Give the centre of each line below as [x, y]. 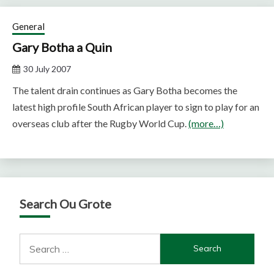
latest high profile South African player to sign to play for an [136, 106]
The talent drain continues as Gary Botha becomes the [125, 90]
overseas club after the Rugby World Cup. [100, 123]
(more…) [206, 123]
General [28, 26]
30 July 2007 [47, 68]
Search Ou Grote [65, 203]
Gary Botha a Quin [62, 47]
